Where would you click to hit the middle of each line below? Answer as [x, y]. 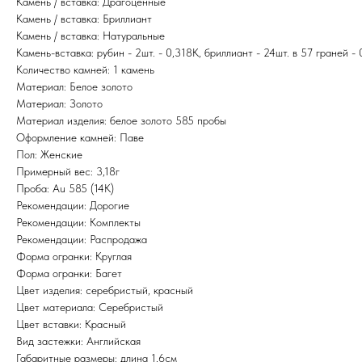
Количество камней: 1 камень [85, 69]
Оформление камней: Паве [80, 137]
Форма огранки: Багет [69, 273]
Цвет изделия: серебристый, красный [104, 290]
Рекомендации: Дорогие [72, 205]
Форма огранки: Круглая [74, 256]
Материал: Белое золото [74, 86]
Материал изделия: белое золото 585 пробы [121, 120]
